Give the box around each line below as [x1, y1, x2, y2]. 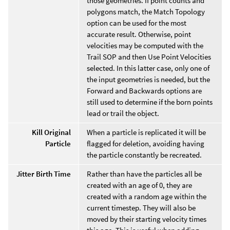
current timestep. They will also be [87, 202, 196, 213]
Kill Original [32, 127, 71, 137]
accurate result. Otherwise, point [87, 29, 191, 39]
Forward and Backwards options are [87, 85, 202, 95]
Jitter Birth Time [16, 168, 71, 179]
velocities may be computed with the [87, 40, 203, 50]
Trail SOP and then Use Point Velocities [87, 51, 211, 62]
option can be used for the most [87, 17, 186, 28]
